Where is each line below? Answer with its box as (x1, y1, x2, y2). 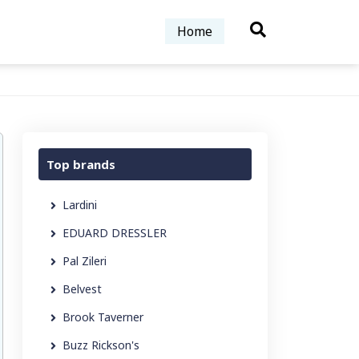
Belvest (63, 281, 102, 296)
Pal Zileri (63, 253, 107, 268)
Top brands (46, 156, 115, 172)
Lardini (63, 197, 97, 212)
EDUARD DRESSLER (63, 225, 167, 240)
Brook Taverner (63, 309, 143, 325)
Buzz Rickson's (63, 337, 139, 353)
